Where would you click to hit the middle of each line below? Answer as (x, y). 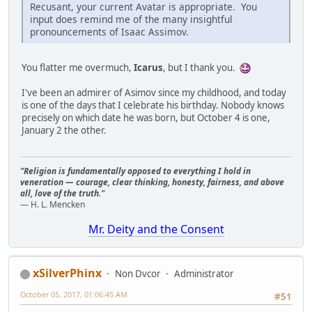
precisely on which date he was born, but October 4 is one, (146, 117)
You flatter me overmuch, (78, 67)
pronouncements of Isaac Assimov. (109, 31)
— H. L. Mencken (53, 205)
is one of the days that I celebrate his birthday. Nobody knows (153, 105)
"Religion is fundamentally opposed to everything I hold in (135, 171)
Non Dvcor (138, 274)
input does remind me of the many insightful (131, 19)
